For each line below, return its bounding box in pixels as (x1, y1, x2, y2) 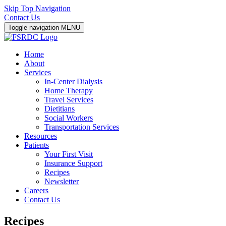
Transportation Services (44, 123, 119, 131)
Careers (24, 186, 48, 195)
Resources (24, 132, 57, 140)
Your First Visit (44, 150, 93, 158)
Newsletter (44, 177, 79, 186)
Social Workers (44, 114, 93, 122)
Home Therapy (44, 86, 93, 95)
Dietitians (44, 104, 75, 113)
